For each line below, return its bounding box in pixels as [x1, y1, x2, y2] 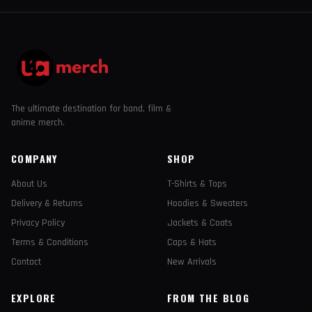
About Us [11, 178, 47, 190]
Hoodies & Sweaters [167, 197, 248, 210]
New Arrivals [167, 256, 217, 268]
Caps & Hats [167, 236, 217, 249]
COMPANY [11, 151, 58, 166]
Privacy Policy [11, 217, 65, 229]
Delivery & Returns [11, 197, 83, 210]
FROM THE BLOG [167, 290, 250, 305]
